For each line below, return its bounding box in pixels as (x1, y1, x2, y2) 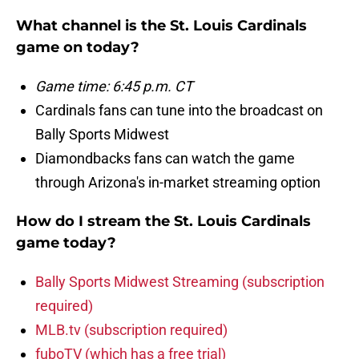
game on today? (16, 38, 139, 57)
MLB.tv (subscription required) (35, 321, 228, 339)
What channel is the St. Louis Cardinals (16, 17, 307, 35)
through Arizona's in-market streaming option (35, 174, 321, 192)
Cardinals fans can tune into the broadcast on (35, 102, 323, 119)
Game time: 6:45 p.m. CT (35, 78, 193, 95)
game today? (16, 234, 116, 252)
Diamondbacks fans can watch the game (35, 150, 295, 167)
